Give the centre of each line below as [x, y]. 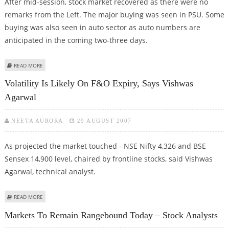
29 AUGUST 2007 [104, 121]
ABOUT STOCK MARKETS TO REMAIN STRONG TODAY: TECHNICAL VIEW [129, 65]
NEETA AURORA [37, 121]
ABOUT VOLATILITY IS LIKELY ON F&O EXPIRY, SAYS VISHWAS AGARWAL [128, 197]
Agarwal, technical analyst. [50, 172]
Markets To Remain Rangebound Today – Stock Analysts [111, 215]
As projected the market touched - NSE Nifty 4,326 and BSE [105, 146]
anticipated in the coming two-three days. [76, 40]
